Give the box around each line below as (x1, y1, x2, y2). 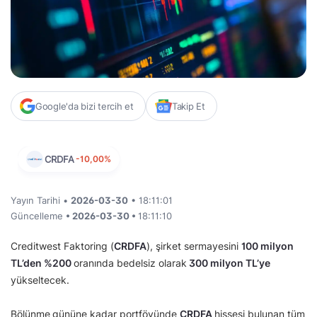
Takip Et (171, 100, 205, 113)
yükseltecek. (11, 274, 69, 287)
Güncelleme (11, 210, 66, 222)
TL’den (11, 257, 44, 270)
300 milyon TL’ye (187, 257, 270, 270)
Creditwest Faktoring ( (11, 240, 114, 253)
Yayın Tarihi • (11, 195, 71, 207)
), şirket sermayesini (146, 240, 241, 253)
